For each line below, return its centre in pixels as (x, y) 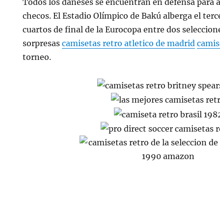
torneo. (37, 57)
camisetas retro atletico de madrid (129, 43)
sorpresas (42, 43)
